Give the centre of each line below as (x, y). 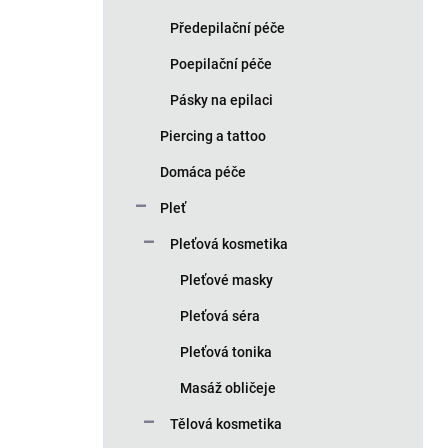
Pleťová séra (220, 316)
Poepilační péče (221, 64)
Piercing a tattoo (213, 136)
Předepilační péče (227, 28)
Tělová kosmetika (226, 424)
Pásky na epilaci (221, 100)
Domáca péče (203, 172)
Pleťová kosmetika (229, 244)
